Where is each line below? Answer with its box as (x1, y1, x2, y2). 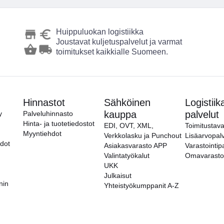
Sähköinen (104, 97, 150, 108)
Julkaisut (104, 171, 131, 179)
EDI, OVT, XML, (104, 121, 153, 129)
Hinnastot (23, 97, 65, 108)
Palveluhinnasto (23, 109, 73, 117)
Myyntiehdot (23, 129, 61, 137)
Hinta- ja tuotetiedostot (23, 119, 94, 127)
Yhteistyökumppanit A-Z (104, 181, 179, 189)
